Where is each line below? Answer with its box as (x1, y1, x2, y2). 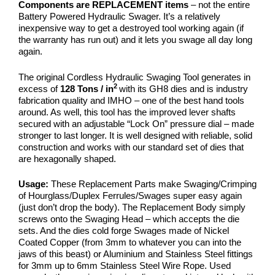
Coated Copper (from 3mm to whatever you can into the (18, 237, 241, 248)
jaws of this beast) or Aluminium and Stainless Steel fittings (18, 249, 253, 260)
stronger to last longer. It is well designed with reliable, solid (18, 130, 252, 141)
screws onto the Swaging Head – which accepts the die (18, 214, 239, 225)
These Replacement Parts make (48, 179, 184, 190)
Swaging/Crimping (184, 179, 257, 190)
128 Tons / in (58, 83, 114, 94)
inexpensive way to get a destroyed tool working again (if (18, 23, 244, 34)
